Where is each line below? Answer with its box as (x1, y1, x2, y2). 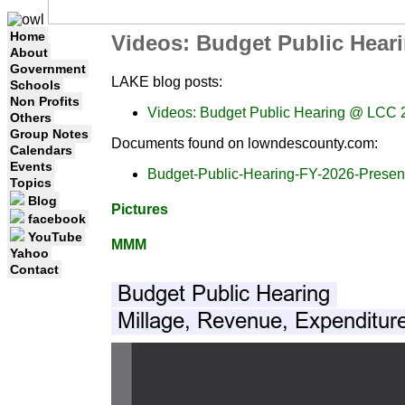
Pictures (111, 202, 168, 218)
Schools (10, 78, 61, 92)
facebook (24, 212, 86, 226)
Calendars (10, 143, 72, 157)
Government (10, 61, 86, 76)
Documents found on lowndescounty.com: (111, 135, 378, 151)
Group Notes (10, 127, 89, 141)
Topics (10, 175, 52, 190)
